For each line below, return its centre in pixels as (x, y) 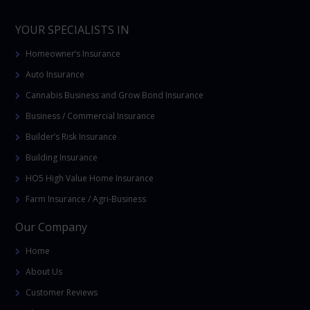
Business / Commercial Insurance (91, 116)
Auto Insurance (55, 74)
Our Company (52, 227)
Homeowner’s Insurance (73, 53)
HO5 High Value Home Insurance (90, 178)
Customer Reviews (62, 292)
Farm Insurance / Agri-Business (86, 199)
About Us (44, 271)
